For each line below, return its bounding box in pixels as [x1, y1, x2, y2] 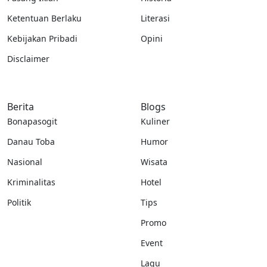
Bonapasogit [7, 116, 57, 128]
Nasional [7, 156, 42, 168]
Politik [7, 197, 31, 209]
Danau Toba [7, 136, 55, 148]
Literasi [141, 13, 170, 24]
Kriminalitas [7, 176, 55, 188]
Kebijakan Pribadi [7, 33, 77, 45]
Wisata [141, 156, 167, 168]
